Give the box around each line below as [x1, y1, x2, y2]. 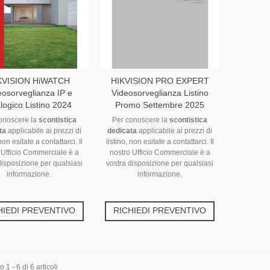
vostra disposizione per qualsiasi [106, 159, 214, 168]
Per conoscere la [112, 116, 170, 125]
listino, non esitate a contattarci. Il [105, 137, 214, 146]
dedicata [107, 127, 137, 136]
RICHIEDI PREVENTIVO [113, 206, 207, 216]
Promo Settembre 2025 [115, 100, 205, 110]
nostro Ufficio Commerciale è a [109, 148, 210, 157]
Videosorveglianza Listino [111, 88, 209, 98]
